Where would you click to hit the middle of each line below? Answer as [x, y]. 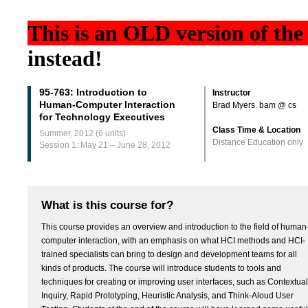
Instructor [232, 93]
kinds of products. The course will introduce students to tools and [161, 268]
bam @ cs [278, 106]
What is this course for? [107, 206]
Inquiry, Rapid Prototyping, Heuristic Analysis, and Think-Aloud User [167, 296]
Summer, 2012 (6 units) [82, 134]
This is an [75, 33]
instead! [65, 58]
